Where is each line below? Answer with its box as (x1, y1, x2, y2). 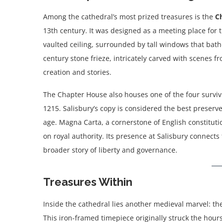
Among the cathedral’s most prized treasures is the (43, 12, 215, 22)
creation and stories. (43, 67, 111, 77)
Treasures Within (43, 175, 132, 189)
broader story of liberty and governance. (43, 145, 177, 155)
